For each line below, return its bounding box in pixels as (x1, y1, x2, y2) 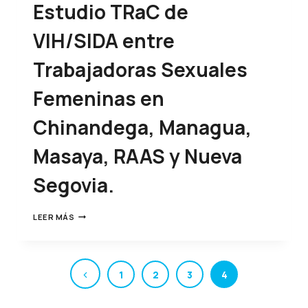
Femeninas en (33, 85, 164, 111)
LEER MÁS (33, 211, 75, 222)
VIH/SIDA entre (33, 27, 175, 54)
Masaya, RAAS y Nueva (33, 142, 242, 169)
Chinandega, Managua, (33, 113, 252, 140)
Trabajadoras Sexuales (33, 56, 247, 82)
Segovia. (33, 171, 114, 198)
